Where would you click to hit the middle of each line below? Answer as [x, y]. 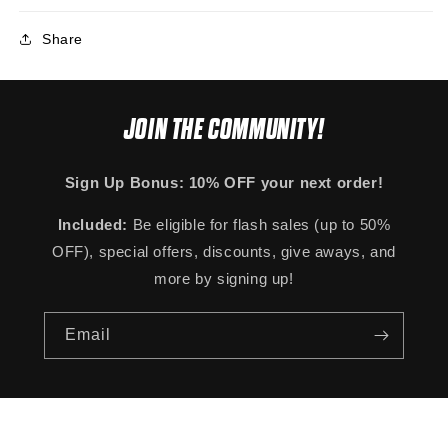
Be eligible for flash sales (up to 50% [261, 224]
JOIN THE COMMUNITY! [224, 129]
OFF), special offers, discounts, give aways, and [224, 251]
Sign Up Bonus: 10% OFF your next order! [224, 182]
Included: [95, 224]
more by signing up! [224, 278]
